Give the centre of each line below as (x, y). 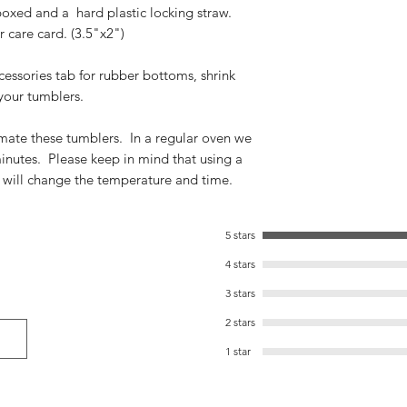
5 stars (240, 235)
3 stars (240, 293)
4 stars (240, 264)
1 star (238, 351)
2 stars (240, 322)
